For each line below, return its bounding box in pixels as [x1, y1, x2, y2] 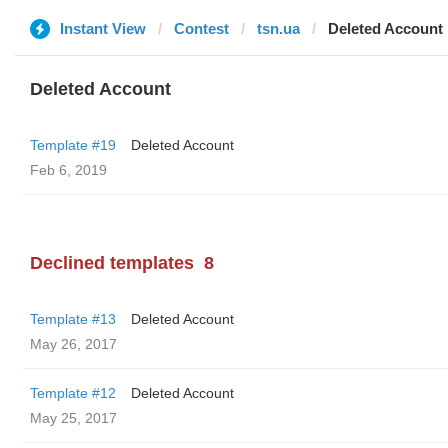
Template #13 [30, 311, 116, 327]
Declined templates [30, 253, 194, 273]
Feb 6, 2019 [30, 162, 107, 178]
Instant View [60, 20, 146, 37]
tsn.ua [257, 20, 300, 37]
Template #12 [30, 385, 116, 401]
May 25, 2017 [30, 410, 117, 426]
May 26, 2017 [30, 336, 117, 352]
